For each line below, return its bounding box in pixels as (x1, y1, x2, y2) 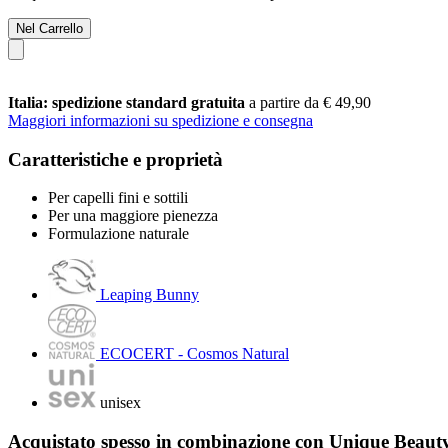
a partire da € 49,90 (249, 93, 371, 111)
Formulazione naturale (48, 225, 189, 243)
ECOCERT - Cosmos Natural (100, 345, 289, 363)
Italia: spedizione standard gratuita (8, 93, 249, 111)
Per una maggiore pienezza (48, 207, 218, 225)
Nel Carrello (16, 20, 83, 36)
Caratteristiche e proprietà (8, 148, 223, 170)
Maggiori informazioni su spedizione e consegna (8, 111, 313, 129)
